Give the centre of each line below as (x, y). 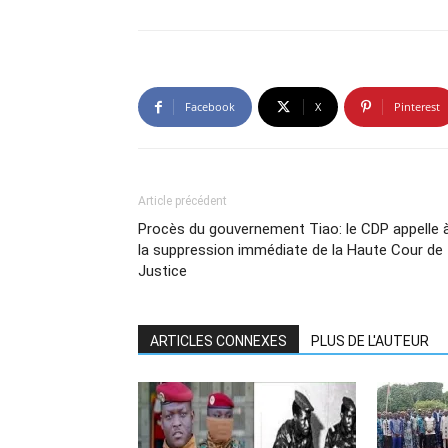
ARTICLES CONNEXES (218, 341)
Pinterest (417, 106)
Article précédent (182, 201)
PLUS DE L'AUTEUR (370, 341)
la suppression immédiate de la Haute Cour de (290, 250)
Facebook (210, 106)
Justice (162, 271)
